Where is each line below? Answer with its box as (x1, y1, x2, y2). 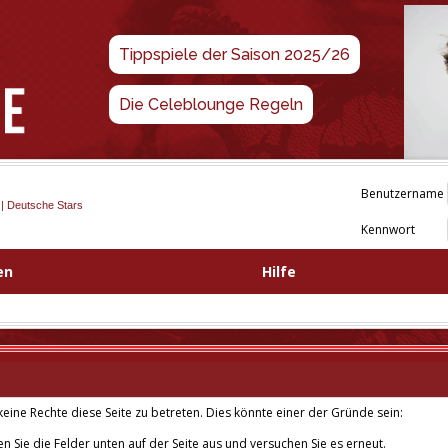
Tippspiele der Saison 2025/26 (118, 45, 350, 64)
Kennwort (361, 221, 415, 238)
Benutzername (361, 185, 444, 202)
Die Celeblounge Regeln (118, 95, 303, 114)
